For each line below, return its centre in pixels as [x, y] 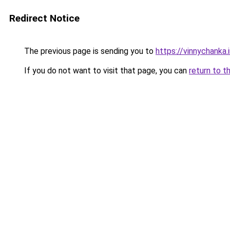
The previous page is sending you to [89, 51]
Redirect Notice [44, 18]
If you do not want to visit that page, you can [106, 71]
